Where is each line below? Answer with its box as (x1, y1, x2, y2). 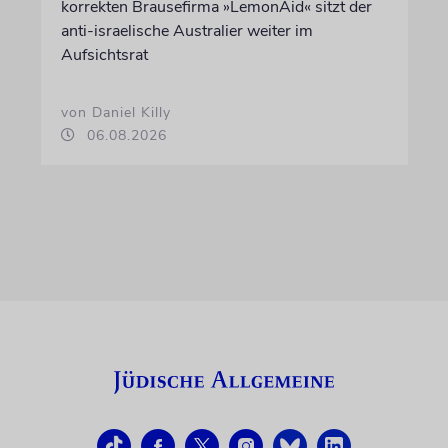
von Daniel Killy (60, 103, 171, 122)
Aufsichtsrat (60, 44, 148, 66)
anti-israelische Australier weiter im (60, 20, 313, 42)
